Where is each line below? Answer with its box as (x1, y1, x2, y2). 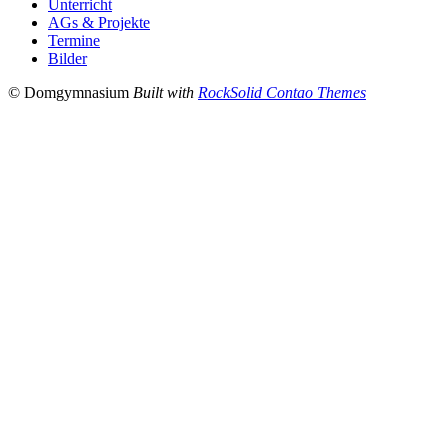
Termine (48, 32, 100, 50)
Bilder (48, 50, 87, 68)
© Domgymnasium (8, 84, 133, 102)
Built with (133, 84, 198, 102)
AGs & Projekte (48, 14, 150, 32)
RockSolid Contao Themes (198, 84, 366, 102)
